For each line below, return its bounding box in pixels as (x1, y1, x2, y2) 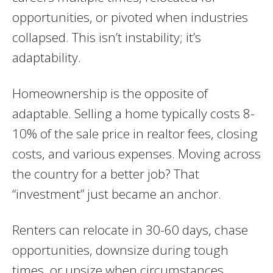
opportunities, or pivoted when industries (12, 8, 248, 26)
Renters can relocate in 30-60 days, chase (12, 221, 248, 238)
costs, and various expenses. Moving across (12, 144, 261, 162)
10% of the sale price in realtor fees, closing (12, 124, 258, 142)
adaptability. (12, 48, 81, 66)
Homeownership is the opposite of (12, 84, 208, 102)
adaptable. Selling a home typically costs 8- (12, 104, 255, 122)
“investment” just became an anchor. (12, 185, 221, 202)
